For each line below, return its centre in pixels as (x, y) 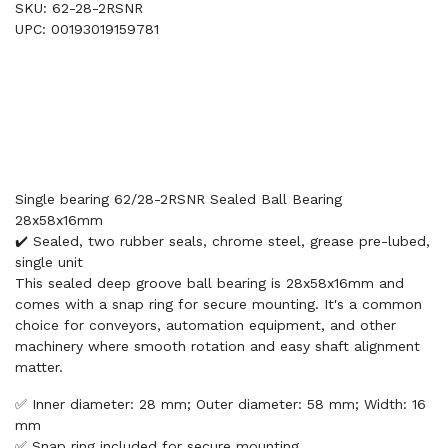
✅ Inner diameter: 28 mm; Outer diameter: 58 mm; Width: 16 (220, 404)
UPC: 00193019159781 (87, 29)
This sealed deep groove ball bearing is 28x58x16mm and (209, 283)
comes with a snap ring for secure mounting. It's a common (218, 304)
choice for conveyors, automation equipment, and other (205, 325)
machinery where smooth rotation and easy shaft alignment (217, 346)
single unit (49, 262)
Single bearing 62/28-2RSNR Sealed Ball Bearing (178, 199)
